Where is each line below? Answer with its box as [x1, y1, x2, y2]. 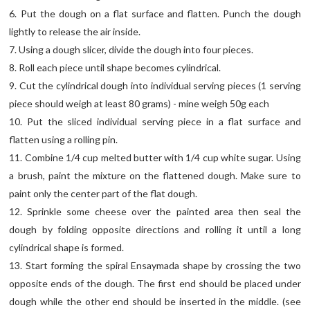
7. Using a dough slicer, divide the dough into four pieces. [9, 44, 254, 56]
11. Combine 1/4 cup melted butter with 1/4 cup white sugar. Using [9, 152, 301, 164]
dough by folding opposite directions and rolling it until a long [9, 224, 301, 236]
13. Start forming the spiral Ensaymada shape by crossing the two [9, 259, 301, 272]
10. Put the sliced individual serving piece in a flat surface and [9, 116, 301, 128]
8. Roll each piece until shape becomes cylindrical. [9, 62, 221, 74]
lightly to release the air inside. [9, 26, 141, 38]
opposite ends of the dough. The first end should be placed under [9, 277, 301, 290]
